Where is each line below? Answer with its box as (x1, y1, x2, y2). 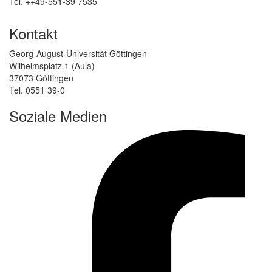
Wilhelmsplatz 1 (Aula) (9, 59, 95, 72)
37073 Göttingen (9, 71, 73, 84)
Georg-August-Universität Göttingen (9, 47, 147, 59)
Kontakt (9, 22, 58, 44)
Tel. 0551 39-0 (9, 83, 65, 96)
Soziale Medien (9, 104, 107, 126)
